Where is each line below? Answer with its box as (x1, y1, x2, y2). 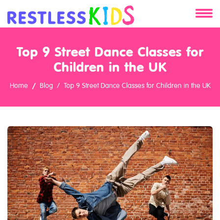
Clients (16, 85, 52, 103)
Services (16, 59, 60, 77)
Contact (16, 111, 57, 129)
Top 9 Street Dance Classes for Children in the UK (63, 82, 211, 89)
